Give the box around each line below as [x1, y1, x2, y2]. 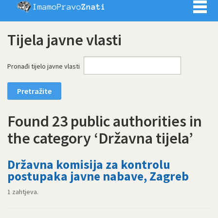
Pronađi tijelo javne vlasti [7, 61, 80, 71]
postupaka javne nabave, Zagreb [7, 168, 189, 184]
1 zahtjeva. [7, 187, 38, 197]
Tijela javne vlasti [7, 30, 122, 50]
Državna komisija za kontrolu [7, 156, 170, 172]
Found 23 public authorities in [7, 111, 202, 131]
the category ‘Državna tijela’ [7, 128, 193, 148]
